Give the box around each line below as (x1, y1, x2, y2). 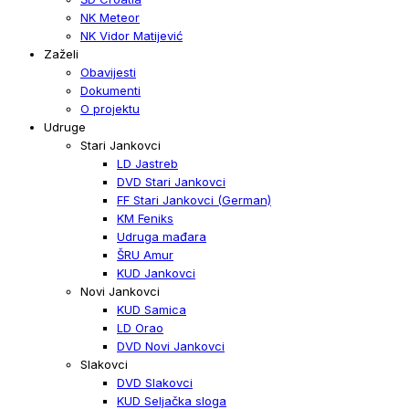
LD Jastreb (117, 155, 178, 171)
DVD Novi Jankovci (117, 338, 225, 353)
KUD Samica (117, 301, 186, 317)
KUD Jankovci (117, 265, 195, 280)
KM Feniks (117, 210, 173, 225)
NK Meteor (80, 9, 140, 25)
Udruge (44, 119, 86, 134)
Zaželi (44, 46, 79, 61)
